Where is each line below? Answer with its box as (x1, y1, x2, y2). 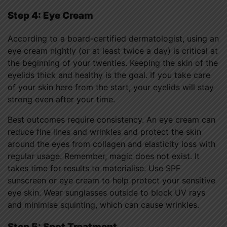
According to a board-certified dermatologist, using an (8, 33, 219, 44)
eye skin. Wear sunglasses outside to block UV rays (8, 187, 205, 198)
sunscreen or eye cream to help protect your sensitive (8, 175, 215, 185)
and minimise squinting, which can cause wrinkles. (8, 199, 199, 210)
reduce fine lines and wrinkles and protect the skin (8, 126, 201, 137)
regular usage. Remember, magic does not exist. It (8, 150, 200, 161)
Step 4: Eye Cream (8, 10, 93, 22)
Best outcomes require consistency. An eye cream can (8, 114, 215, 125)
